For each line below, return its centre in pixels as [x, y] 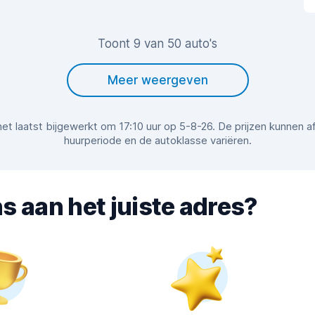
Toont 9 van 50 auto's [157, 44]
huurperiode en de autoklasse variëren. [157, 141]
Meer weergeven [157, 81]
